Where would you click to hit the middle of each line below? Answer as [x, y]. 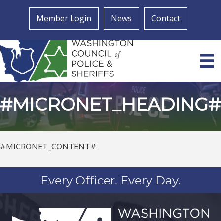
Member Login [64, 18]
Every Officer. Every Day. [110, 180]
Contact [166, 18]
